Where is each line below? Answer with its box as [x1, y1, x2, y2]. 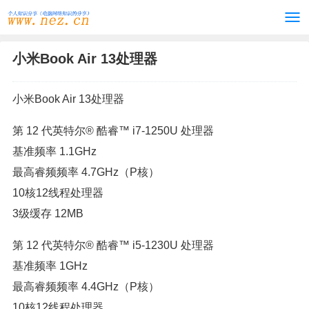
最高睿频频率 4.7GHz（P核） [12, 166, 159, 178]
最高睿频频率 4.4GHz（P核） [12, 281, 159, 292]
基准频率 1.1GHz [12, 146, 97, 157]
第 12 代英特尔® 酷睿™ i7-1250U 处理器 [12, 125, 214, 137]
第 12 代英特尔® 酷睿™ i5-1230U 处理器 [12, 239, 214, 251]
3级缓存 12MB [12, 208, 83, 219]
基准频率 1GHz [12, 260, 88, 272]
